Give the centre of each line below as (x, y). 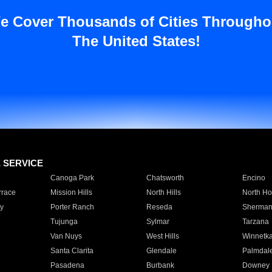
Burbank (160, 265)
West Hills (162, 236)
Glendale (161, 251)
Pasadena (67, 265)
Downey (256, 265)
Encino (253, 178)
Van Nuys (66, 236)
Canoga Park (72, 178)
